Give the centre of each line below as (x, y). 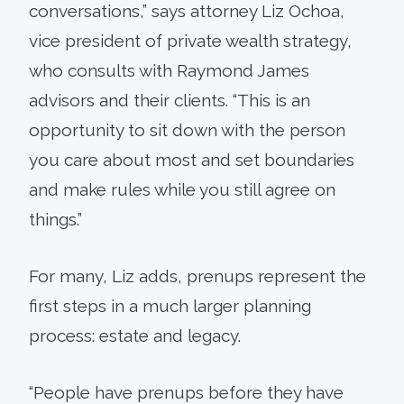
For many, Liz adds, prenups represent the (197, 275)
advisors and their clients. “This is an (170, 100)
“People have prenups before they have (186, 392)
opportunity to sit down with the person (187, 129)
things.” (55, 219)
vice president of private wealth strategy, (190, 40)
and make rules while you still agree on (182, 189)
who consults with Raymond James (169, 70)
